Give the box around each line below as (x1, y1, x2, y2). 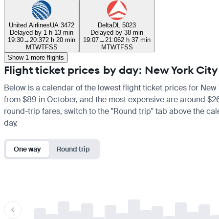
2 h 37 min (121, 36, 151, 44)
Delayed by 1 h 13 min (10, 28, 73, 36)
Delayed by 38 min (90, 28, 143, 36)
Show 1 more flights (8, 53, 64, 61)
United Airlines (9, 21, 50, 29)
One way (14, 144, 41, 153)
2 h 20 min (45, 36, 75, 44)
